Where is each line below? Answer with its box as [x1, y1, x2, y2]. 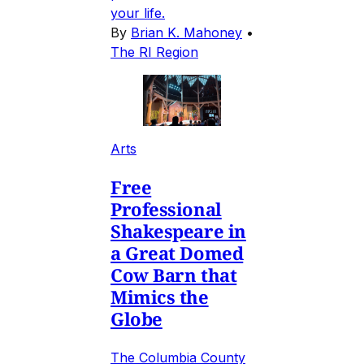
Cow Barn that [110, 262, 237, 287]
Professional [110, 196, 222, 221]
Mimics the [110, 284, 209, 309]
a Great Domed [110, 240, 244, 265]
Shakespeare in [110, 218, 246, 243]
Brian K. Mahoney [131, 24, 242, 41]
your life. [110, 4, 165, 21]
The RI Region [110, 43, 198, 60]
